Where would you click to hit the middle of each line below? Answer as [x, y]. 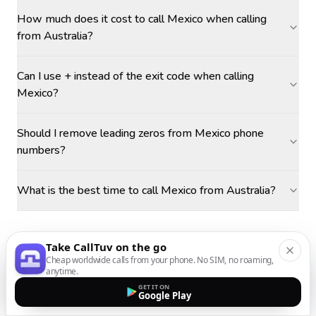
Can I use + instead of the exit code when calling [135, 76]
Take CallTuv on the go [106, 247]
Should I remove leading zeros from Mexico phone [140, 133]
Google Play [164, 296]
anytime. [62, 271]
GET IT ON [153, 287]
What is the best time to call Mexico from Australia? [146, 190]
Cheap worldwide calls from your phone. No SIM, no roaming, [160, 260]
